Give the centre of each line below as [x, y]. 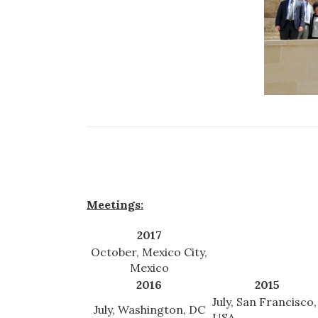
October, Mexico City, [149, 252]
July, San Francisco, [264, 302]
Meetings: [115, 205]
